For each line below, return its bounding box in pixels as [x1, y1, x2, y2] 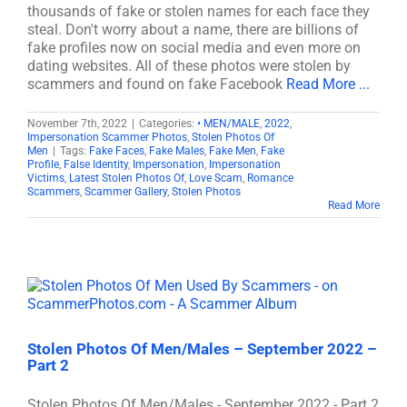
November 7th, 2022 [27, 117, 127, 130]
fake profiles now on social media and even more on [27, 39, 361, 56]
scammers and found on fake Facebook [27, 75, 286, 93]
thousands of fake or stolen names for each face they [27, 3, 370, 20]
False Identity [64, 158, 128, 171]
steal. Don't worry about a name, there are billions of [27, 21, 359, 38]
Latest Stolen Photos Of [69, 172, 184, 184]
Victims [27, 172, 65, 184]
